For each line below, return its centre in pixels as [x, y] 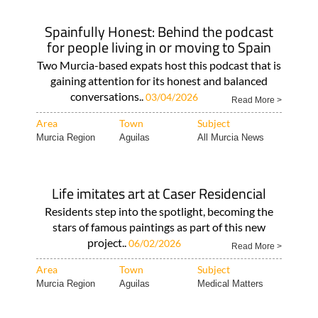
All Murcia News [230, 137]
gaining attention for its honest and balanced [159, 81]
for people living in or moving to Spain [159, 47]
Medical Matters [230, 284]
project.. [108, 242]
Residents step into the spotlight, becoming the [159, 211]
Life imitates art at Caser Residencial [159, 193]
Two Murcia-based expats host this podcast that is [159, 65]
